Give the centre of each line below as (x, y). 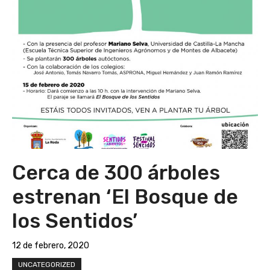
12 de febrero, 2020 (51, 246)
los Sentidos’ (75, 221)
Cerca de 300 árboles (116, 173)
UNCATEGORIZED (47, 265)
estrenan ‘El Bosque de (125, 197)
